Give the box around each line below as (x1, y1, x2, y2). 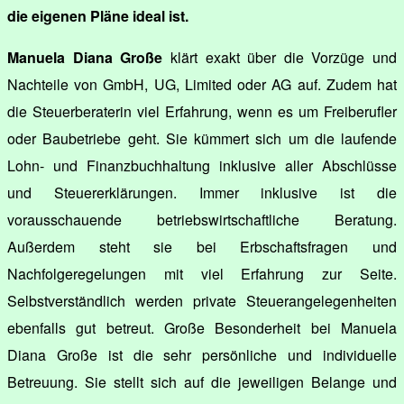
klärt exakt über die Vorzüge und (162, 47, 397, 69)
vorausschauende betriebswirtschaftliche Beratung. (7, 209, 397, 231)
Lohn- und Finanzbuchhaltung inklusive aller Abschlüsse (7, 155, 397, 177)
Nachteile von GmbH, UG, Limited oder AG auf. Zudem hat (7, 74, 397, 96)
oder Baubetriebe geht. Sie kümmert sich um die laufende (7, 128, 397, 150)
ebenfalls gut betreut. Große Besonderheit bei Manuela (7, 317, 397, 339)
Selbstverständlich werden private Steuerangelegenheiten (7, 290, 397, 312)
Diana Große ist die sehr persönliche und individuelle (7, 344, 397, 366)
